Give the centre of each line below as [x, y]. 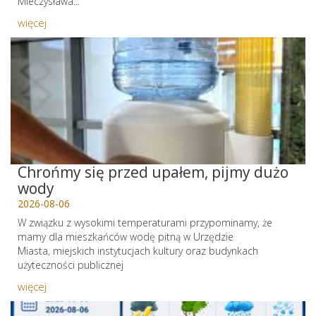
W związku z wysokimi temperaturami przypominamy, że [145, 223]
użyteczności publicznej [71, 265]
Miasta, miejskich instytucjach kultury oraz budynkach [138, 251]
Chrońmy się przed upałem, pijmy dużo [153, 172]
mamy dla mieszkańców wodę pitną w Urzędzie [126, 237]
